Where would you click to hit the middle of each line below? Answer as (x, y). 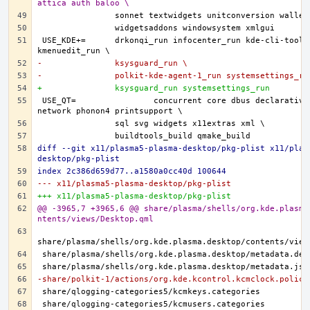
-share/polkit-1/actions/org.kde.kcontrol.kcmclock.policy (173, 279)
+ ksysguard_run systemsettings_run (192, 88)
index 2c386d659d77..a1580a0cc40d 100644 (132, 171)
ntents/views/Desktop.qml (95, 219)
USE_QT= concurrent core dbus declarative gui (59, 101)
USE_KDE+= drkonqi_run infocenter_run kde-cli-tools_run (64, 40)
